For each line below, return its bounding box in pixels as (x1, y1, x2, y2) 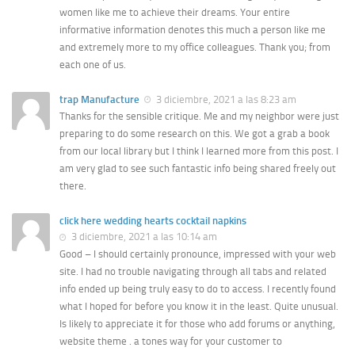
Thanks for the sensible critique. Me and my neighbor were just (59, 110, 339, 123)
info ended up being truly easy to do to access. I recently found (59, 282, 336, 295)
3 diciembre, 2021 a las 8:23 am (154, 94, 296, 106)
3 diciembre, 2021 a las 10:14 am (69, 231, 217, 243)
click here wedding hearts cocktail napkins (59, 215, 246, 227)
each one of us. (59, 59, 126, 71)
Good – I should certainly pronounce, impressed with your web (59, 247, 336, 260)
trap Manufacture (59, 94, 139, 106)
